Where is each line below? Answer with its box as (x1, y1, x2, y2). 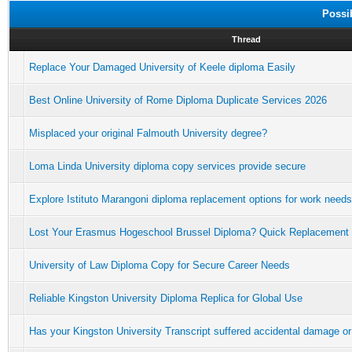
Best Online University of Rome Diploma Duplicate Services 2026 (29, 93, 327, 106)
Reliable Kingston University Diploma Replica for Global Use (29, 291, 302, 304)
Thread (232, 34, 261, 44)
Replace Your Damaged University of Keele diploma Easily (29, 60, 295, 73)
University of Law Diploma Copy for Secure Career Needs (29, 258, 290, 271)
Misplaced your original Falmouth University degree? (29, 126, 267, 139)
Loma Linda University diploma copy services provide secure (29, 159, 306, 172)
